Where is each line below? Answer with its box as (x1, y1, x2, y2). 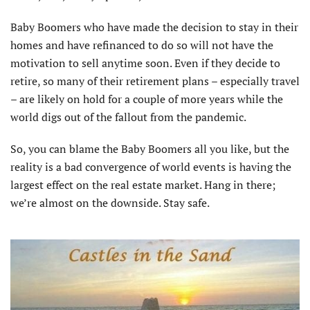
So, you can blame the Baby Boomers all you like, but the (10, 140, 289, 156)
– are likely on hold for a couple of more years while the (10, 91, 283, 107)
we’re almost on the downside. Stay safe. (10, 194, 210, 210)
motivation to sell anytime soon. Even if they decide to (10, 55, 280, 71)
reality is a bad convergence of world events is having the (10, 158, 291, 174)
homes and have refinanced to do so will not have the (10, 37, 273, 53)
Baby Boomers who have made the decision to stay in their (10, 19, 298, 35)
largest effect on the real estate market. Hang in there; (10, 176, 275, 192)
